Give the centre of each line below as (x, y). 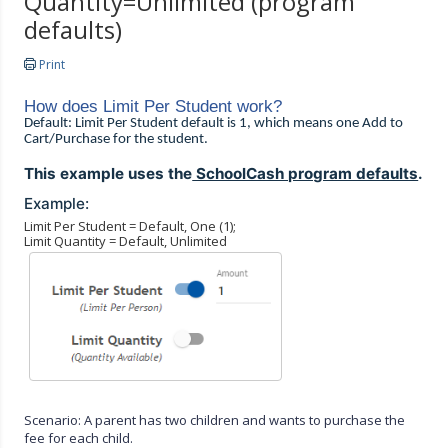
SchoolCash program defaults (305, 173)
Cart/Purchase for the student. (116, 140)
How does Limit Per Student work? (153, 107)
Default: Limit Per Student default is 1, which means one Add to (214, 124)
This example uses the (108, 173)
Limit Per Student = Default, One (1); (130, 225)
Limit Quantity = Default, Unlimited (126, 240)
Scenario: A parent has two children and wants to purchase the (215, 419)
